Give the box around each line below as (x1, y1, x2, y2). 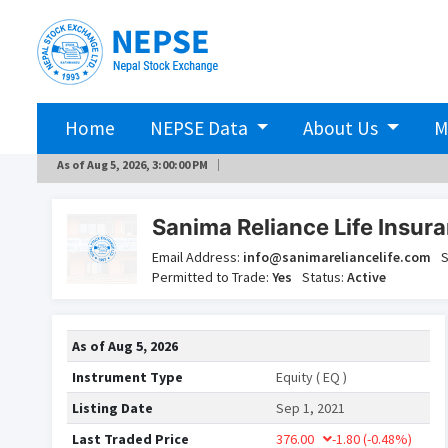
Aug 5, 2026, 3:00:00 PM (87, 157, 208, 172)
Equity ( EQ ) (276, 368, 347, 386)
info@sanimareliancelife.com (243, 248, 431, 266)
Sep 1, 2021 (276, 399, 345, 417)
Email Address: (152, 248, 243, 266)
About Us (303, 116, 383, 140)
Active (347, 268, 386, 286)
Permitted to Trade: (152, 268, 272, 286)
